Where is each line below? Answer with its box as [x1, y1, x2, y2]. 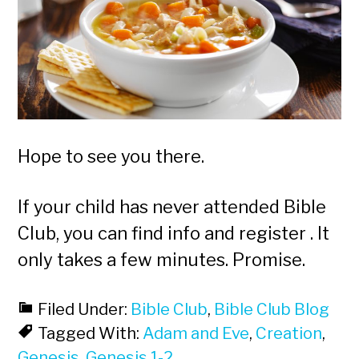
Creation [256, 323, 323, 343]
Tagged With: [38, 323, 143, 343]
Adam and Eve [143, 323, 250, 343]
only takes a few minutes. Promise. [18, 248, 306, 270]
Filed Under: [38, 299, 131, 319]
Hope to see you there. [18, 145, 205, 167]
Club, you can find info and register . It [18, 222, 330, 244]
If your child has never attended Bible [18, 196, 327, 217]
